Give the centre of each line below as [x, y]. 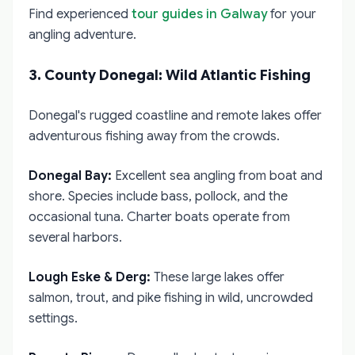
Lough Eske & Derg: [90, 277]
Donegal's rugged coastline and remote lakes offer [175, 116]
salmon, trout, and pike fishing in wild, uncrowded [171, 298]
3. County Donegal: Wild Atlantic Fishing [170, 75]
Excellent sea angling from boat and [217, 176]
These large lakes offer [218, 277]
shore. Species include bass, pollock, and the [158, 197]
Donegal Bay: [70, 176]
